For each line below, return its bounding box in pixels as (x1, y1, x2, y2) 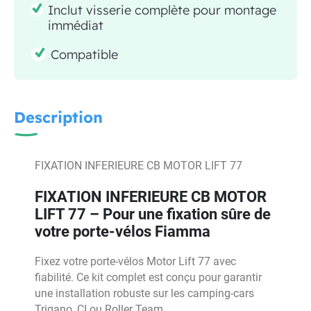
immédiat (48, 17, 104, 33)
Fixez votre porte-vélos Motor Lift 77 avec (35, 255, 236, 268)
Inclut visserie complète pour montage (48, 1, 277, 18)
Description (14, 107, 103, 127)
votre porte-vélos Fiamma (35, 222, 210, 240)
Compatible (51, 46, 118, 62)
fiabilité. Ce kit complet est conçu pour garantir (35, 271, 262, 284)
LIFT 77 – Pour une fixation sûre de (35, 205, 271, 223)
